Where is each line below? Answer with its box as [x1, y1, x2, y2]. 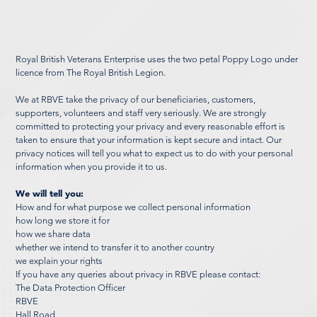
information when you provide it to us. [16, 161, 168, 172]
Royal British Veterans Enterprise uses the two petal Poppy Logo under [16, 53, 299, 64]
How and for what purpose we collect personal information [16, 201, 251, 212]
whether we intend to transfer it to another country [16, 241, 215, 253]
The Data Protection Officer [16, 282, 126, 293]
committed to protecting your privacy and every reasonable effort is [16, 120, 286, 132]
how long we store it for [16, 214, 110, 226]
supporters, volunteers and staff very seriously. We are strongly [16, 107, 267, 118]
